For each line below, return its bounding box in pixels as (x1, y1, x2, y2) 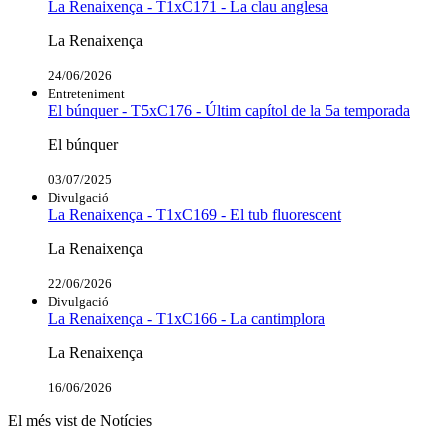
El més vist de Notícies (8, 411, 152, 429)
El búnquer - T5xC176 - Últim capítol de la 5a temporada (48, 101, 410, 119)
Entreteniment (48, 85, 125, 101)
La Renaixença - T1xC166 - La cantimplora (48, 309, 325, 327)
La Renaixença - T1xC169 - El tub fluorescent (48, 205, 341, 223)
